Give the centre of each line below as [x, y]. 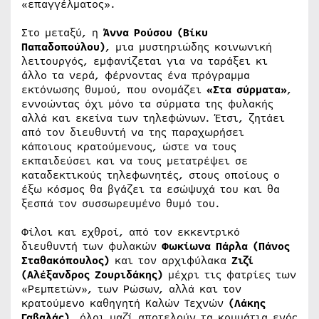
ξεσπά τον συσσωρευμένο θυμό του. [121, 203]
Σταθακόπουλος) [66, 260]
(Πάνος [271, 246]
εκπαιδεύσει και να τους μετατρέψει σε [135, 161]
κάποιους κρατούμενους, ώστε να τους [129, 146]
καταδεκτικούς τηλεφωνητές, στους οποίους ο [151, 175]
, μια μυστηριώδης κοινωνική [189, 47]
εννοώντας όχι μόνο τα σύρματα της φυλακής [147, 104]
